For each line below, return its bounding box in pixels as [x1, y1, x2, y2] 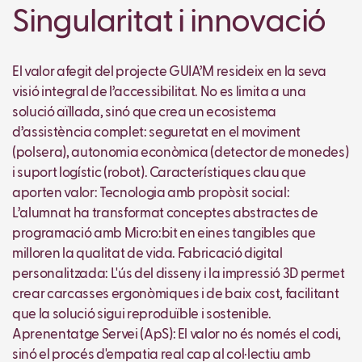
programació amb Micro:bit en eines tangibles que [12, 227, 316, 242]
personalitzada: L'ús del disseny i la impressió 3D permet [12, 267, 345, 282]
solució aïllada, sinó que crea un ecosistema [12, 106, 277, 120]
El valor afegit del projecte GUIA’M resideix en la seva [12, 65, 326, 80]
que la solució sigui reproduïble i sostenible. [12, 308, 271, 322]
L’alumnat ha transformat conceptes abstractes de [12, 207, 318, 221]
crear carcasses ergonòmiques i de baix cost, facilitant [12, 288, 339, 302]
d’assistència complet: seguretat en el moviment [12, 126, 301, 141]
